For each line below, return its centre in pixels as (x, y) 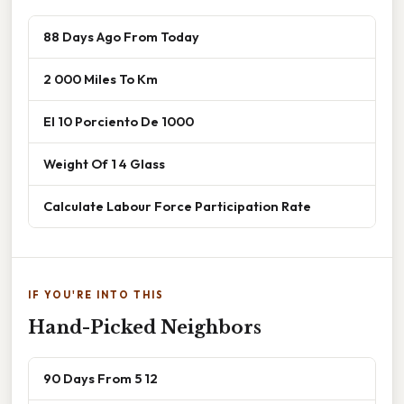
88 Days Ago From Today (121, 36)
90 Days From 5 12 (101, 378)
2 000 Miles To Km (101, 78)
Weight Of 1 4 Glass (104, 163)
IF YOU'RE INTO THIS (96, 294)
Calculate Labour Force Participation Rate (177, 206)
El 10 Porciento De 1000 (119, 121)
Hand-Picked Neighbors (145, 327)
